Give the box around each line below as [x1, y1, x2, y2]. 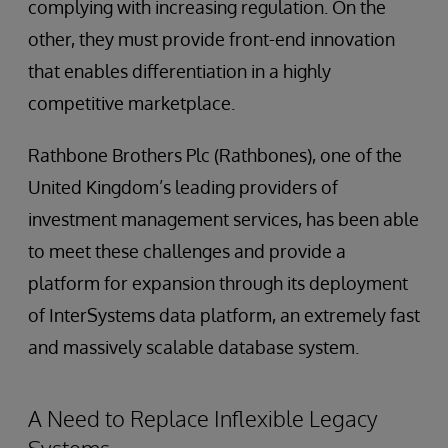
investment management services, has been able [28, 208, 419, 231]
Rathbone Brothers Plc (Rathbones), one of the [28, 144, 402, 167]
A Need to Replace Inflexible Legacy [28, 404, 378, 433]
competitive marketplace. [28, 92, 235, 115]
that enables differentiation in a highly [28, 60, 331, 83]
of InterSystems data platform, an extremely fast [28, 304, 420, 327]
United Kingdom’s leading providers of [28, 176, 338, 199]
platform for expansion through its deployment [28, 272, 408, 295]
